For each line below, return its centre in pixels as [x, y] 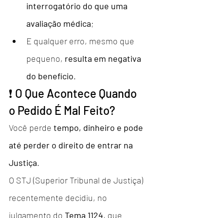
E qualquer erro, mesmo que [81, 41]
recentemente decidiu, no [59, 197]
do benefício [50, 76]
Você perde [31, 127]
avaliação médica [59, 23]
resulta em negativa [104, 58]
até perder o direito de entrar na [72, 145]
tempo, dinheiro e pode [99, 127]
